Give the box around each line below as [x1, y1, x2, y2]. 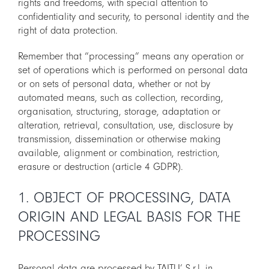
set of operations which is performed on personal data [18, 64, 248, 76]
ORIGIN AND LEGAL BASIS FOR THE [18, 209, 241, 226]
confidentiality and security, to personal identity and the [18, 11, 249, 23]
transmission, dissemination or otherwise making [18, 133, 221, 145]
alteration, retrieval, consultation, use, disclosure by [18, 119, 233, 131]
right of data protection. [18, 25, 118, 37]
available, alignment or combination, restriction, [18, 147, 220, 159]
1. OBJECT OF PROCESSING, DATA [18, 190, 231, 207]
